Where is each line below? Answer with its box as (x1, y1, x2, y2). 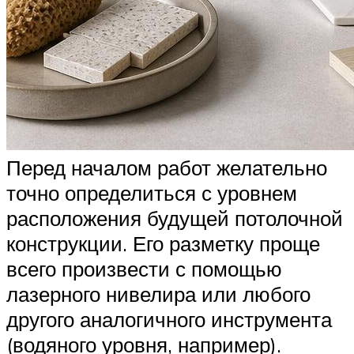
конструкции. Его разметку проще (6, 230, 320, 256)
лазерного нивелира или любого (6, 281, 311, 307)
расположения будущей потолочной (6, 205, 343, 231)
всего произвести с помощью (6, 255, 282, 281)
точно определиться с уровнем (6, 179, 297, 205)
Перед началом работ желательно (6, 154, 327, 180)
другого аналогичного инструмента (6, 306, 332, 332)
